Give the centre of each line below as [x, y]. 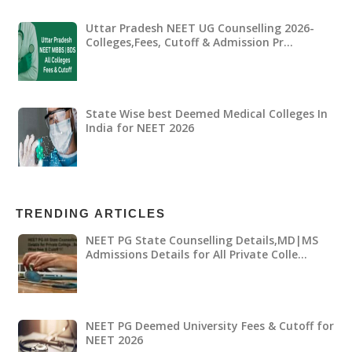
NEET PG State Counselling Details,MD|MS [202, 240]
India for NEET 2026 [139, 127]
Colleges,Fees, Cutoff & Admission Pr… [189, 42]
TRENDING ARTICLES [91, 213]
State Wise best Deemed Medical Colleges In [206, 113]
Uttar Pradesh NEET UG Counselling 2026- [200, 28]
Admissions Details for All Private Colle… [196, 254]
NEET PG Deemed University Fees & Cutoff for [209, 325]
